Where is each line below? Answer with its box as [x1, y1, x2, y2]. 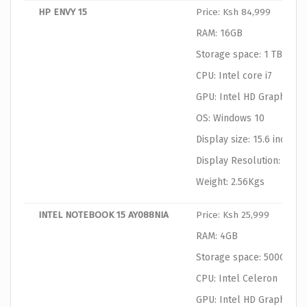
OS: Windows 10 [196, 112, 265, 125]
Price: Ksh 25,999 [196, 209, 269, 221]
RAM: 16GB [196, 27, 243, 40]
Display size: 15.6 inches [196, 134, 301, 146]
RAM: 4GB [196, 230, 238, 243]
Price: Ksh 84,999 [196, 6, 271, 19]
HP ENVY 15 [38, 6, 87, 19]
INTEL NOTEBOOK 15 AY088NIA [38, 209, 169, 221]
